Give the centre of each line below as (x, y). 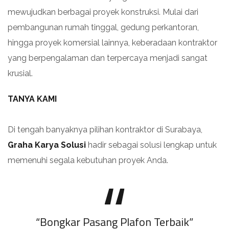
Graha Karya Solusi (47, 145)
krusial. (20, 73)
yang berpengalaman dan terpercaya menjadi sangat (108, 58)
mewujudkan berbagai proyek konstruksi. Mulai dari (103, 12)
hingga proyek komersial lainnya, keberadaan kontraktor (112, 42)
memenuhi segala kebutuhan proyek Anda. (88, 160)
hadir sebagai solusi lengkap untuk (151, 145)
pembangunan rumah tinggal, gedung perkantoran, (103, 27)
